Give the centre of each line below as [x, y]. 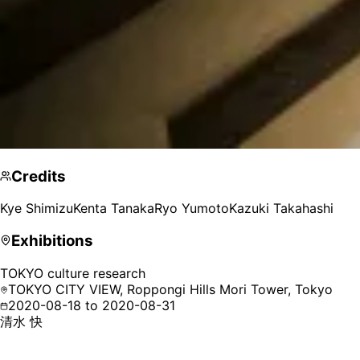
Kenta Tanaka [114, 209]
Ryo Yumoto [192, 209]
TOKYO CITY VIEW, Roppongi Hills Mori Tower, [151, 289]
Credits [39, 176]
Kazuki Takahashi [281, 209]
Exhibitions [52, 240]
